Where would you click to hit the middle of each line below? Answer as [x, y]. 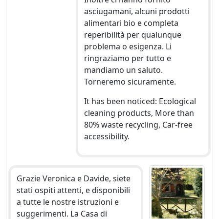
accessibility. [107, 137]
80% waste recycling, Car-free [138, 125]
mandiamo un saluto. [123, 70]
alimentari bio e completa [131, 23]
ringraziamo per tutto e [127, 58]
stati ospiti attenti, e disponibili [73, 190]
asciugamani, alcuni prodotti [137, 11]
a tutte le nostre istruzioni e [68, 202]
